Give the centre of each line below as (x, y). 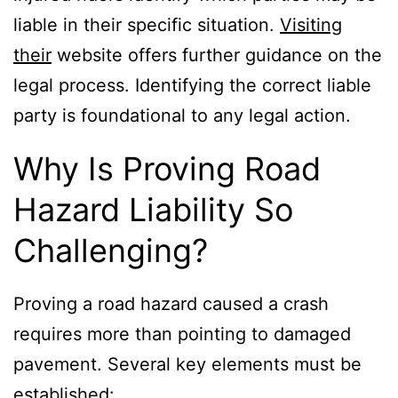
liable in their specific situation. (147, 24)
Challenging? (111, 250)
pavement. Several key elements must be (187, 364)
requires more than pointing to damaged (182, 334)
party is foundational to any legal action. (182, 115)
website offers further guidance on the (217, 55)
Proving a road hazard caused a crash (171, 303)
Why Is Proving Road (167, 168)
